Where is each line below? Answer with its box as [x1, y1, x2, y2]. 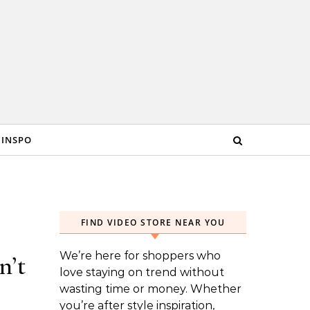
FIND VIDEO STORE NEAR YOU [80, 217, 226, 228]
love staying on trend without [60, 266, 224, 279]
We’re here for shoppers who [60, 249, 221, 262]
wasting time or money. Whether [60, 282, 241, 295]
